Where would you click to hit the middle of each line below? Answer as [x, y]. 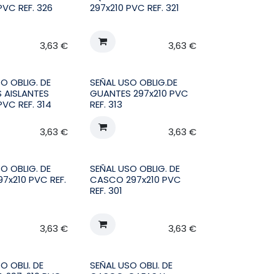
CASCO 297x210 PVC [135, 179]
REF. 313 [106, 105]
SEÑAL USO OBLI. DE [131, 265]
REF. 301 [106, 190]
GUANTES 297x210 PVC [139, 94]
